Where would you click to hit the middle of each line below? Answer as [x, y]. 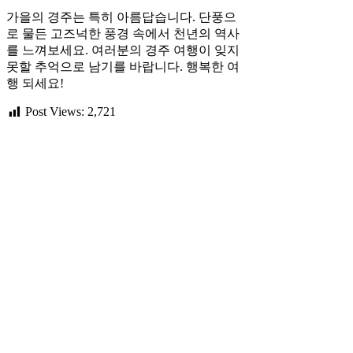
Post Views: [55, 112]
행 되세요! [35, 84]
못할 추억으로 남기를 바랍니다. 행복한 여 [123, 67]
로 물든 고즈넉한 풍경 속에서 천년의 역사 [123, 34]
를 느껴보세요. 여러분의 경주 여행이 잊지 [123, 50]
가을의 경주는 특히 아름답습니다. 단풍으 [121, 17]
